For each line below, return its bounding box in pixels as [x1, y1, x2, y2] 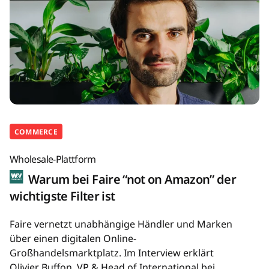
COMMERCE [14, 127, 58, 138]
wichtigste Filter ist [10, 188, 115, 205]
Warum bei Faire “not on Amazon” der [25, 171, 237, 188]
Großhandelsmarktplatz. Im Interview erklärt [10, 246, 214, 260]
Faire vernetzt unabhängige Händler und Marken [10, 217, 232, 231]
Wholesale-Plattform [10, 153, 96, 166]
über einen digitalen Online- [10, 232, 136, 246]
